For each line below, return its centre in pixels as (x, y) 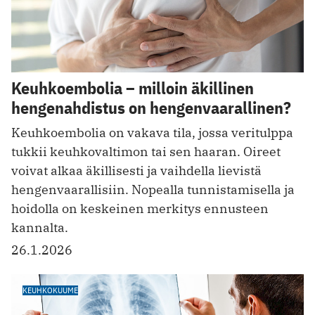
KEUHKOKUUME (50, 290)
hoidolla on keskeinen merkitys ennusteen (140, 209)
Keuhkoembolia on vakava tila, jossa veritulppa (152, 133)
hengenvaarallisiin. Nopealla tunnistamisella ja (153, 190)
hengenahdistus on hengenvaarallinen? (151, 108)
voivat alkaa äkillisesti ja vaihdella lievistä (136, 171)
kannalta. (40, 228)
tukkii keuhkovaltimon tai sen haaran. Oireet (146, 152)
